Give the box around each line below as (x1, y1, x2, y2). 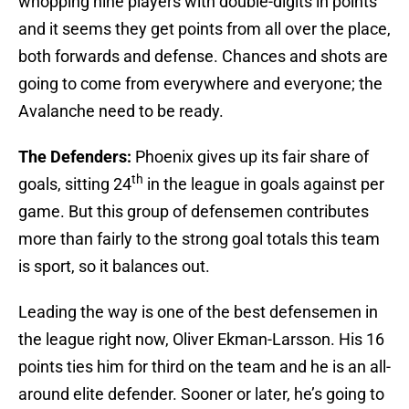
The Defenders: (18, 147, 131, 167)
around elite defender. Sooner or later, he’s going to (18, 384, 384, 404)
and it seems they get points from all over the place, (18, 19, 391, 39)
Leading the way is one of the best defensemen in (18, 302, 378, 322)
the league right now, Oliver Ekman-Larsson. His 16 (18, 330, 384, 350)
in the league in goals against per (143, 174, 384, 194)
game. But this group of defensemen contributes (18, 202, 369, 222)
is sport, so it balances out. (18, 257, 210, 277)
